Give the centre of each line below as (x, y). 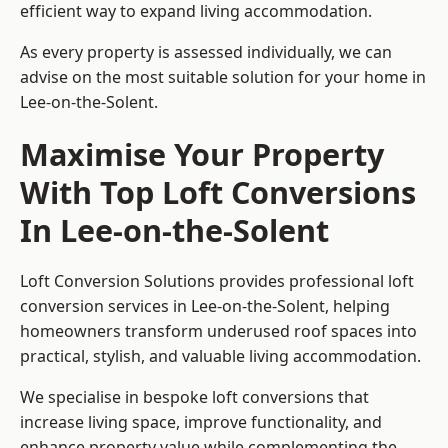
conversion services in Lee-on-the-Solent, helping (205, 306)
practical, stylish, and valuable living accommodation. (220, 356)
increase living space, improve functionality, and (201, 422)
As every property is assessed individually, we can (206, 52)
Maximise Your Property (202, 154)
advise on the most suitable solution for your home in (223, 77)
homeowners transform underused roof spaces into (218, 331)
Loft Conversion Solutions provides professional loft (217, 281)
